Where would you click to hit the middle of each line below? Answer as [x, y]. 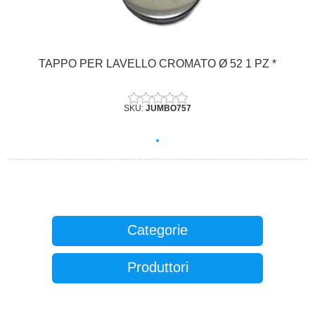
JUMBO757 [168, 108]
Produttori [157, 268]
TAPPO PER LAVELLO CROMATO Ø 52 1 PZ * [157, 63]
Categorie [157, 230]
